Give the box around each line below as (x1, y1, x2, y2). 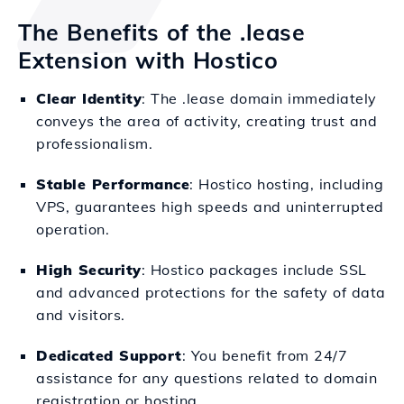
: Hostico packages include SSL (141, 261, 367, 279)
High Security (36, 261, 142, 279)
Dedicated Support (36, 346, 182, 364)
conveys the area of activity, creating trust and (36, 112, 377, 130)
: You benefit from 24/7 (181, 346, 347, 364)
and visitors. (36, 306, 125, 324)
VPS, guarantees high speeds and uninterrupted (36, 197, 384, 216)
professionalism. (36, 134, 152, 152)
